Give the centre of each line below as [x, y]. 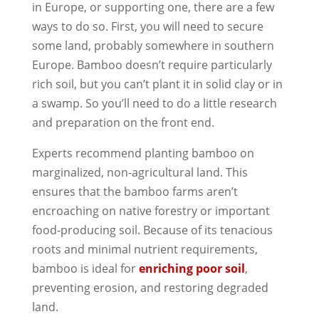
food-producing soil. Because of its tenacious [152, 230]
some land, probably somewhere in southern [153, 45]
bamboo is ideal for [85, 268]
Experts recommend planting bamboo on [143, 153]
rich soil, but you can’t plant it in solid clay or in [157, 84]
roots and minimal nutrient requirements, [145, 249]
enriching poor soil [192, 268]
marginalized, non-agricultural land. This [140, 172]
